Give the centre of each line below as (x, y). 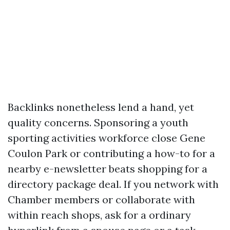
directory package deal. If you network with (113, 184)
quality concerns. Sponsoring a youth (98, 122)
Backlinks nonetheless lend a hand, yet (101, 107)
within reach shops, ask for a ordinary (99, 215)
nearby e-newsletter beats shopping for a (108, 169)
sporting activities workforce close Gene (107, 138)
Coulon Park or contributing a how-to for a (111, 153)
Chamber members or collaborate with (101, 199)
